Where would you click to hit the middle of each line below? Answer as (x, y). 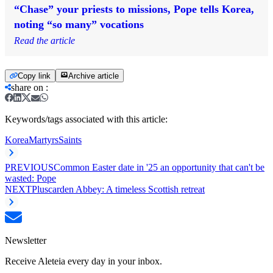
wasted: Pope (30, 178)
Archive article (94, 76)
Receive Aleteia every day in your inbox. (83, 261)
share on (27, 87)
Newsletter (26, 240)
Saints (70, 140)
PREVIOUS (29, 167)
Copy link (34, 76)
